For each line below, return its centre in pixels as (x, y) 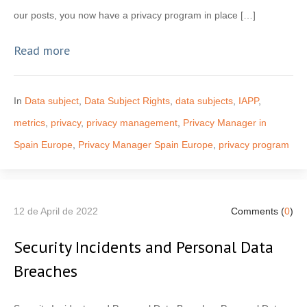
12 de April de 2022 (56, 211)
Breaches (46, 271)
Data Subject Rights (127, 100)
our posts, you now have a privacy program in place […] (135, 15)
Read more (42, 50)
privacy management (132, 122)
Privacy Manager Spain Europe (146, 144)
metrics (29, 122)
